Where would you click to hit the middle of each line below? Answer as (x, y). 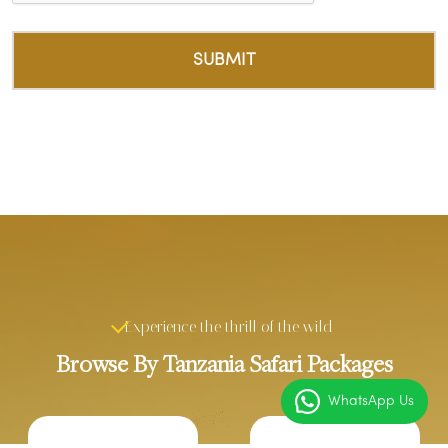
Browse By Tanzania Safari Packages (224, 363)
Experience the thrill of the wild (229, 326)
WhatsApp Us (371, 401)
